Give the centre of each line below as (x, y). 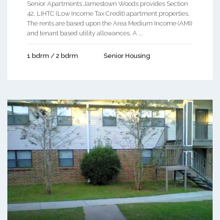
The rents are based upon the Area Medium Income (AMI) (110, 24)
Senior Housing (127, 56)
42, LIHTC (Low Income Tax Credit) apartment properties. (108, 14)
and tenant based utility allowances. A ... (85, 33)
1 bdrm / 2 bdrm (53, 56)
